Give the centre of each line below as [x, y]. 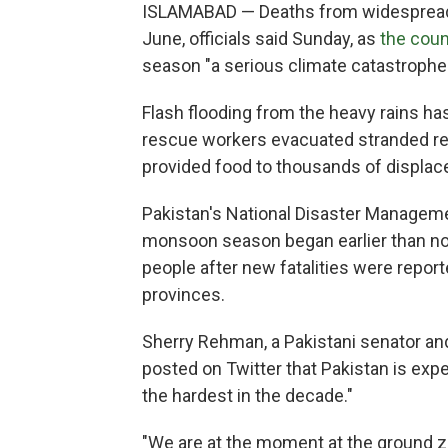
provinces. [183, 294]
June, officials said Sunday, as [261, 38]
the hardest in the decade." [247, 395]
